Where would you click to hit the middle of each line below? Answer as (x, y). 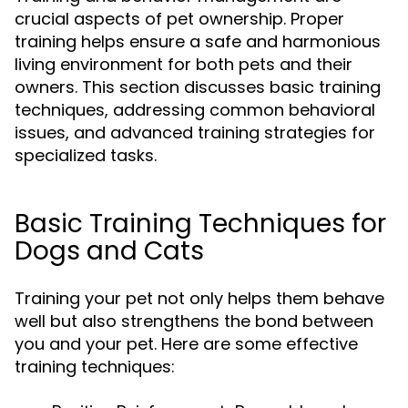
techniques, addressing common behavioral (195, 110)
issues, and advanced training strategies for (195, 133)
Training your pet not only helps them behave (199, 298)
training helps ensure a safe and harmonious (198, 41)
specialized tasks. (86, 155)
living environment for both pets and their (184, 64)
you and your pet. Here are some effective (186, 344)
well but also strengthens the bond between (194, 321)
